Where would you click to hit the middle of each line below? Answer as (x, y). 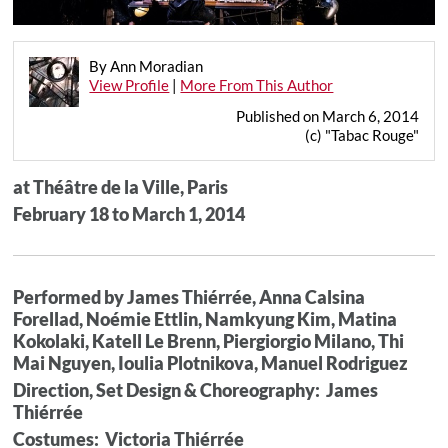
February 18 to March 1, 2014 (129, 213)
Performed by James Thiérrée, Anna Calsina (189, 296)
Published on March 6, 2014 (327, 115)
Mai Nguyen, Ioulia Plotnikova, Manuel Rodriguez (211, 362)
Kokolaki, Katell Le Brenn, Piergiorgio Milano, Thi (209, 340)
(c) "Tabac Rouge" (361, 134)
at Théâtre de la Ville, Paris (121, 186)
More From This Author (257, 84)
